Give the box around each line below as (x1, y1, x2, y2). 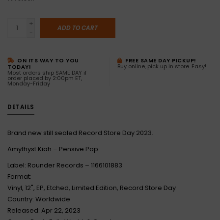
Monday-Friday (7, 80, 50, 87)
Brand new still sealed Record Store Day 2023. (7, 128, 153, 137)
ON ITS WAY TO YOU (15, 56, 79, 64)
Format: (7, 172, 31, 181)
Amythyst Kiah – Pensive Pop (7, 144, 98, 154)
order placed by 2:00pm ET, (7, 74, 82, 82)
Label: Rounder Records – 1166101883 (7, 161, 122, 170)
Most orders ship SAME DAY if (7, 69, 87, 77)
